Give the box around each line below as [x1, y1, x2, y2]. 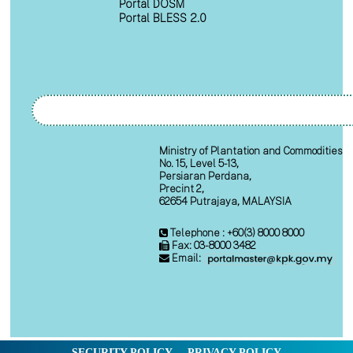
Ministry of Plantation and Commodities [159, 145, 342, 158]
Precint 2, [159, 183, 204, 195]
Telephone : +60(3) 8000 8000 [168, 227, 304, 240]
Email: [169, 252, 203, 265]
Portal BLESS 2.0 [119, 11, 207, 24]
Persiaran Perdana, [159, 170, 251, 183]
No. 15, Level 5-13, [159, 158, 239, 170]
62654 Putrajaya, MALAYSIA [159, 195, 292, 208]
